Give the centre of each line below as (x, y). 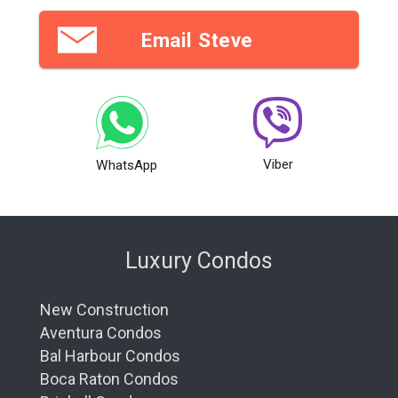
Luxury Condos (199, 260)
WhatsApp (127, 165)
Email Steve (197, 40)
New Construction (104, 309)
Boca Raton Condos (109, 378)
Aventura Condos (101, 332)
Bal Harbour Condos (110, 355)
